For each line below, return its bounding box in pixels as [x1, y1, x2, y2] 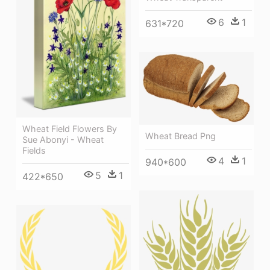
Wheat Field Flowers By [22, 123, 117, 134]
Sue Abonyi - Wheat [22, 134, 104, 145]
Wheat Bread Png [145, 131, 216, 142]
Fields [22, 145, 46, 155]
